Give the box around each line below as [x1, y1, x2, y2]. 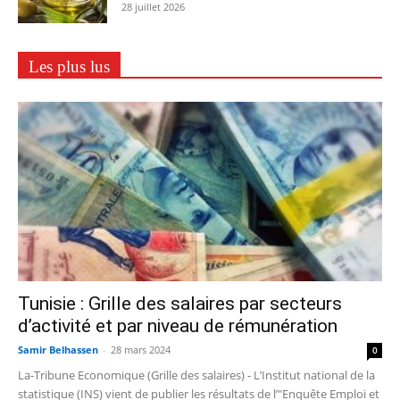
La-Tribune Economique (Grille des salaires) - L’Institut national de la [18, 367, 375, 384]
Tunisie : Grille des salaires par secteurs [18, 293, 342, 315]
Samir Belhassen [18, 343, 98, 357]
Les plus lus [29, 56, 110, 76]
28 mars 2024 [111, 343, 171, 357]
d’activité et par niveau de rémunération [18, 315, 337, 337]
